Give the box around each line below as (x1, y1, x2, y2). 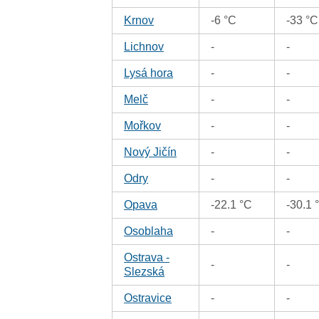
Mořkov (124, 119, 162, 132)
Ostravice (124, 291, 172, 304)
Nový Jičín (124, 145, 177, 158)
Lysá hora (124, 66, 174, 79)
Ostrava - (124, 251, 170, 263)
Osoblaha (124, 224, 174, 237)
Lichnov (124, 40, 164, 53)
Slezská (124, 265, 165, 278)
